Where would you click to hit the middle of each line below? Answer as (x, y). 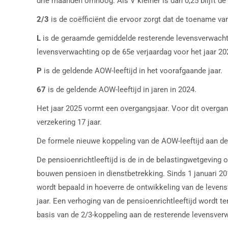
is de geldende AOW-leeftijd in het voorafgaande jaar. (133, 71)
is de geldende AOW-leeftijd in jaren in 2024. (122, 90)
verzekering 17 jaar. (69, 122)
